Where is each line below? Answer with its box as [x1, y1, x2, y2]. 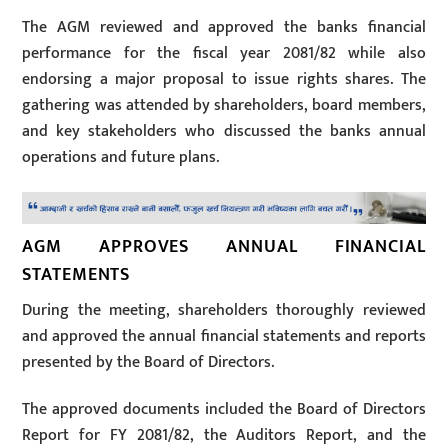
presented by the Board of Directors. [22, 349, 275, 377]
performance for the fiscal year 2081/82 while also [22, 39, 426, 67]
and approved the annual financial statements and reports [22, 323, 426, 351]
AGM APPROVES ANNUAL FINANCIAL [22, 232, 426, 262]
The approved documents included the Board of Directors [22, 395, 426, 423]
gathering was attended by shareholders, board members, [22, 91, 426, 119]
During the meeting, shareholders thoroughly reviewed [22, 297, 426, 325]
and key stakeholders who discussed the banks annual [22, 117, 426, 145]
